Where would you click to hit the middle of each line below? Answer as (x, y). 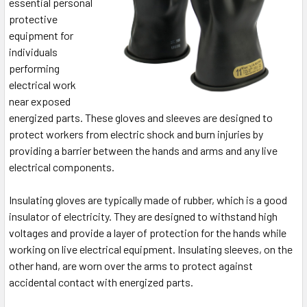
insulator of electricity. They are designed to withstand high (143, 217)
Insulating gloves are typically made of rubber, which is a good (148, 200)
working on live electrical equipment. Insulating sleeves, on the (151, 249)
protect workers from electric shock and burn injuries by (136, 134)
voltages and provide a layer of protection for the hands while (148, 233)
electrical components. (62, 167)
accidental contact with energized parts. (101, 282)
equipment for (41, 36)
